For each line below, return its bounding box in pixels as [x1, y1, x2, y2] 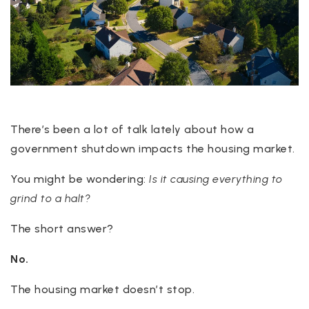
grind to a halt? [10, 191, 90, 205]
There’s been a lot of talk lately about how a [10, 122, 255, 136]
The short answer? [10, 221, 117, 235]
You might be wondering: [10, 172, 149, 186]
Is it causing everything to [149, 172, 283, 186]
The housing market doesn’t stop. [10, 282, 195, 296]
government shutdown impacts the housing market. [10, 141, 295, 155]
